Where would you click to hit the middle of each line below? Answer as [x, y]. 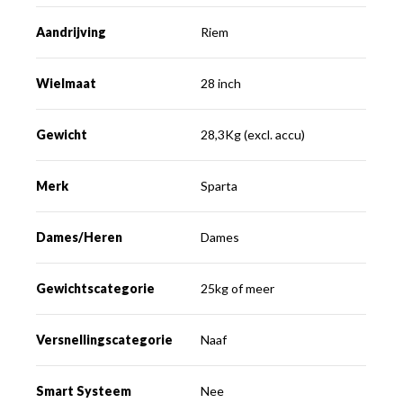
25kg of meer [238, 288]
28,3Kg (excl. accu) [253, 134]
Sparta [219, 185]
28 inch [221, 83]
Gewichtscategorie [96, 288]
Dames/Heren [80, 237]
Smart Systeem [84, 390]
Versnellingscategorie [105, 339]
